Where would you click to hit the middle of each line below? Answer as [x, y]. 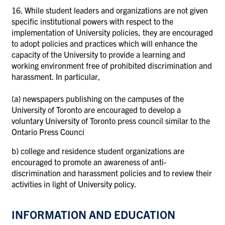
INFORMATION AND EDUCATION [93, 214]
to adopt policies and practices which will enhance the [104, 43]
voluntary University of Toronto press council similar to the [111, 120]
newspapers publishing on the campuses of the [103, 98]
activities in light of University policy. [74, 184]
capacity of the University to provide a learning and [98, 54]
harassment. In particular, [56, 76]
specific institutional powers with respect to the [92, 21]
